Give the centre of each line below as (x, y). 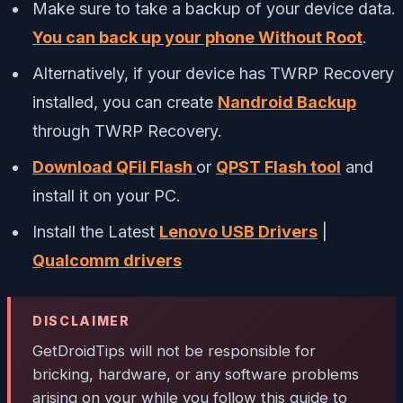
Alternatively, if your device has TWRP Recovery (213, 73)
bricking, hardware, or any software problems (196, 375)
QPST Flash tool (278, 166)
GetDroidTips (79, 351)
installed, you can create (125, 102)
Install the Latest (96, 231)
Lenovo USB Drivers (238, 231)
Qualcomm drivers (107, 260)
